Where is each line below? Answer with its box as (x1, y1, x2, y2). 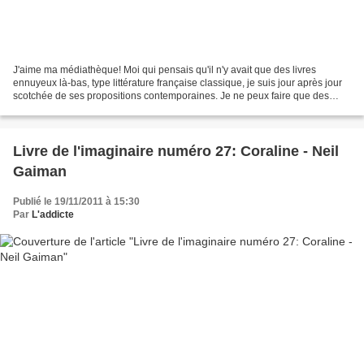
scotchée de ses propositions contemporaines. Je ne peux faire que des (13, 90, 329, 102)
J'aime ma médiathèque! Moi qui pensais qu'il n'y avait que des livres (13, 64, 316, 76)
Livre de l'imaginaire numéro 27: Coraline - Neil (13, 143, 339, 160)
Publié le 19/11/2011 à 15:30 (13, 196, 140, 208)
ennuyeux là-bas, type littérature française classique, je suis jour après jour (13, 77, 342, 89)
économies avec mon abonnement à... (13, 103, 181, 115)
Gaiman (13, 163, 67, 180)
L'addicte (32, 209, 74, 221)
